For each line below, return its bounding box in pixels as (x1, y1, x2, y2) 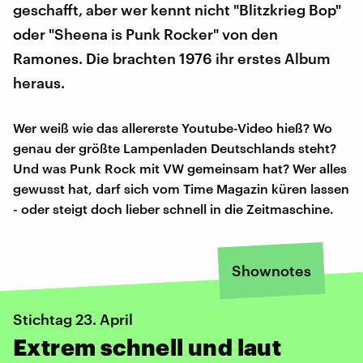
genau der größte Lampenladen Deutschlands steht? (13, 139, 336, 156)
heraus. (13, 73, 65, 92)
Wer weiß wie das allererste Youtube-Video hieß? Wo (13, 119, 332, 135)
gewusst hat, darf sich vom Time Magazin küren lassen (13, 180, 349, 196)
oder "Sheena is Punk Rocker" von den (13, 24, 278, 43)
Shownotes (232, 261, 311, 280)
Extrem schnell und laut (13, 333, 282, 360)
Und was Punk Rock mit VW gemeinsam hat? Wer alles (13, 160, 347, 176)
